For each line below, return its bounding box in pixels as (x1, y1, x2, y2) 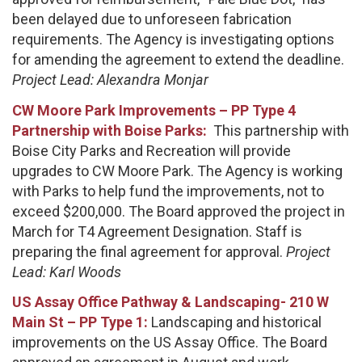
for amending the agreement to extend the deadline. (12, 51, 344, 69)
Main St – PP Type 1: (12, 314, 148, 331)
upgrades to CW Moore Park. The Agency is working (12, 162, 343, 179)
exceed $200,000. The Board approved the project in (12, 202, 345, 220)
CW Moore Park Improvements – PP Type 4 (12, 101, 296, 119)
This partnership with (207, 121, 349, 139)
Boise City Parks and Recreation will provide (12, 141, 291, 159)
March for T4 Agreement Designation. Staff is (12, 222, 302, 240)
